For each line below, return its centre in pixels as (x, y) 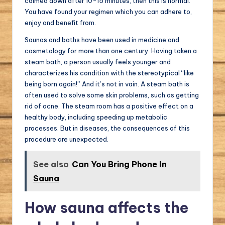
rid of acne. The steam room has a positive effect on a (109, 106)
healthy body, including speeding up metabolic (96, 117)
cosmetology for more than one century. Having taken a (111, 50)
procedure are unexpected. (67, 139)
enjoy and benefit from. (60, 22)
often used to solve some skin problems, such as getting (112, 95)
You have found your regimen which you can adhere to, (108, 11)
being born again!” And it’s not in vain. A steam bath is (107, 84)
